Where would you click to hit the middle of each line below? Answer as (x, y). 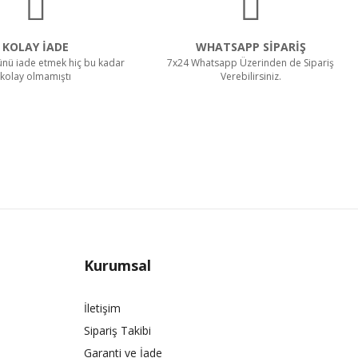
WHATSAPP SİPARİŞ (251, 47)
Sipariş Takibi (117, 331)
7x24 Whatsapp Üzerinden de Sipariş (251, 63)
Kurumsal (117, 266)
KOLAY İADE (36, 47)
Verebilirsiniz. (251, 77)
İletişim (102, 308)
